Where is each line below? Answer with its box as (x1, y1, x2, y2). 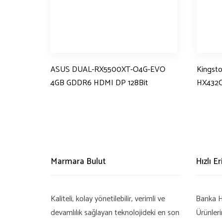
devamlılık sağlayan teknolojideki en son (51, 206, 179, 220)
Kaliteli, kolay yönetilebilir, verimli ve (51, 192, 165, 206)
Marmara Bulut (51, 154, 106, 168)
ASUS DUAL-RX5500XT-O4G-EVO (51, 63, 166, 76)
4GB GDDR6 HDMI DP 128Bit (51, 76, 148, 90)
